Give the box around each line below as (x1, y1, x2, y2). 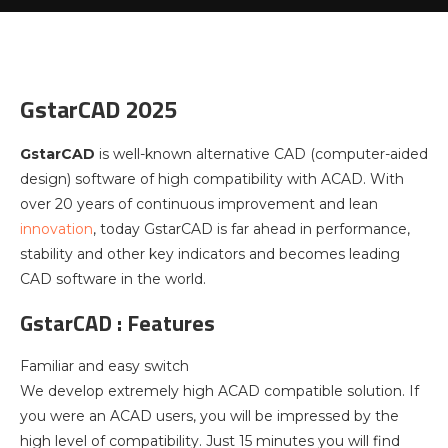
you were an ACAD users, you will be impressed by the (20, 407, 399, 425)
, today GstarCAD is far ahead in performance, (93, 220, 410, 238)
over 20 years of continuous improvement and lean (20, 195, 378, 213)
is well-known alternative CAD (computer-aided (95, 145, 428, 163)
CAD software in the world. (20, 270, 206, 288)
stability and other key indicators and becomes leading (20, 245, 400, 263)
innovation (20, 220, 93, 238)
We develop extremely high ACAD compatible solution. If (20, 382, 419, 400)
